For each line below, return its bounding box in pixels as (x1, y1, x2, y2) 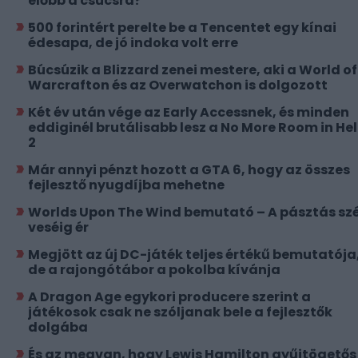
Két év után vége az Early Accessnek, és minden (28, 102, 349, 121)
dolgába (28, 317, 88, 336)
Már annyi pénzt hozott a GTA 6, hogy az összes (28, 160, 350, 179)
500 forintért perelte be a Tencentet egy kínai (28, 18, 336, 37)
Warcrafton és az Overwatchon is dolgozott (28, 75, 328, 94)
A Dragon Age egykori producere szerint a (28, 287, 311, 306)
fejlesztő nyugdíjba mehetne (28, 175, 225, 194)
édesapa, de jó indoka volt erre (28, 33, 238, 52)
